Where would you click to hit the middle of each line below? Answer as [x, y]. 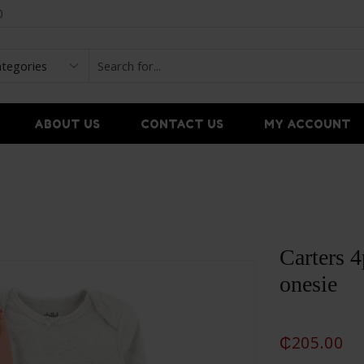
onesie [309, 284]
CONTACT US [182, 123]
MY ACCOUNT [307, 123]
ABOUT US [67, 123]
